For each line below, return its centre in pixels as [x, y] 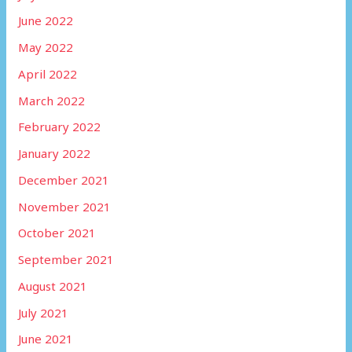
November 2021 [65, 206]
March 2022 [52, 100]
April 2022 [48, 73]
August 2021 [53, 286]
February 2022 [60, 127]
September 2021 [66, 260]
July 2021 [44, 312]
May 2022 [46, 48]
